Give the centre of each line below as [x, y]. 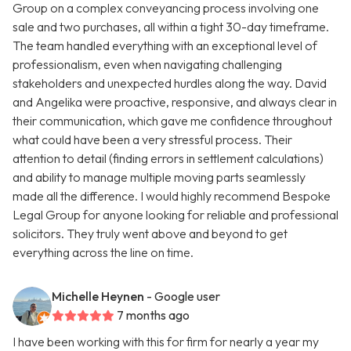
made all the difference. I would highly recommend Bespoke [172, 196]
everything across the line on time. [103, 253]
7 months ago [153, 315]
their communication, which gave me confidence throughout [172, 121]
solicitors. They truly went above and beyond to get [150, 234]
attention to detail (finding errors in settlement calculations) [168, 159]
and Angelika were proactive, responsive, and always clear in [175, 102]
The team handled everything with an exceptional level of [165, 46]
